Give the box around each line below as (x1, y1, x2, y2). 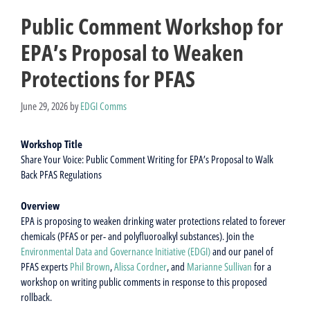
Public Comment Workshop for (21, 10, 283, 41)
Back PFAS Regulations (21, 167, 102, 182)
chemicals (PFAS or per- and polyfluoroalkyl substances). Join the (21, 228, 254, 243)
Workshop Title (21, 137, 82, 152)
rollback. (21, 289, 54, 304)
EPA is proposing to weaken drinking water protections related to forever (21, 213, 286, 228)
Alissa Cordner (114, 259, 167, 273)
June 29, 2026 (21, 99, 68, 113)
